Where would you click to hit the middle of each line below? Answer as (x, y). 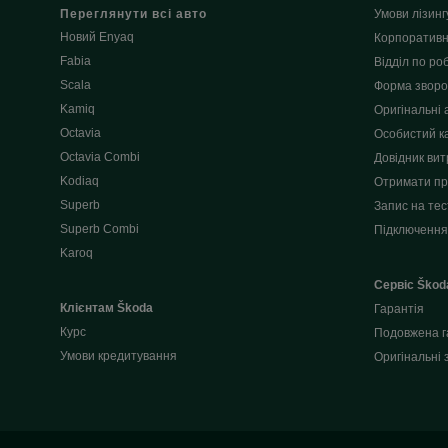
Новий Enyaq (97, 37)
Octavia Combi (100, 157)
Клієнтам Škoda (106, 308)
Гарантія (398, 309)
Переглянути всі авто (133, 14)
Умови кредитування (118, 356)
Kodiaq (79, 181)
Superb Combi (99, 229)
